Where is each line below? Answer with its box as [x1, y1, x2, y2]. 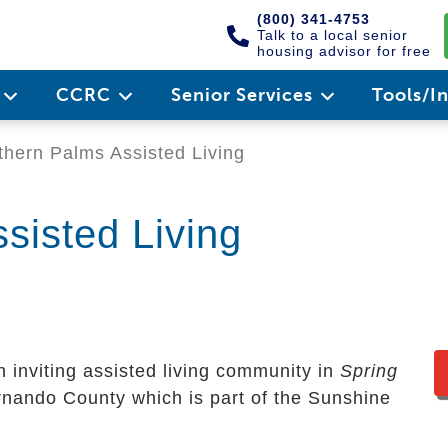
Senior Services [170, 84, 318, 106]
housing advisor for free [257, 43, 431, 59]
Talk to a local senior [257, 27, 408, 43]
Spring [340, 360, 398, 381]
